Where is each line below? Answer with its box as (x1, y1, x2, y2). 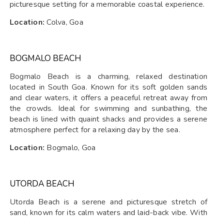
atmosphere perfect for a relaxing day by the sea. (10, 124, 180, 136)
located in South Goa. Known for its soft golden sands (10, 82, 207, 93)
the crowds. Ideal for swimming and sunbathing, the (10, 103, 207, 114)
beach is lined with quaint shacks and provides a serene (10, 114, 207, 125)
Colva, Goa (45, 17, 83, 28)
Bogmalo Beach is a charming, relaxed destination (10, 71, 207, 82)
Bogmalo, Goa (45, 142, 96, 154)
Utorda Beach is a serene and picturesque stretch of (10, 197, 207, 208)
